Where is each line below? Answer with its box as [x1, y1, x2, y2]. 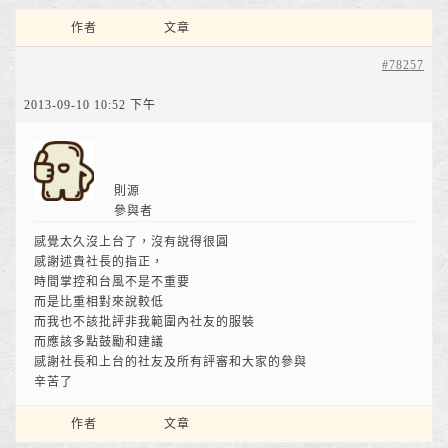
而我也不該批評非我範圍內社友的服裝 [34, 315, 255, 329]
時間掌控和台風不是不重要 [34, 275, 190, 289]
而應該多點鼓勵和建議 [34, 335, 164, 349]
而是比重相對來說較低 [34, 295, 164, 309]
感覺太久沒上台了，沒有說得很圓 [34, 235, 229, 249]
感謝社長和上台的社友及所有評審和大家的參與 [34, 355, 307, 369]
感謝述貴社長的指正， [34, 255, 164, 269]
